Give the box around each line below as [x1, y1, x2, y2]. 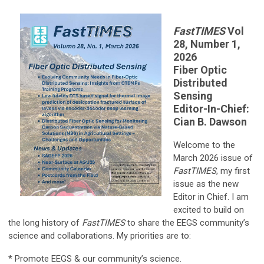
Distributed [173, 76, 227, 89]
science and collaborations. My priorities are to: [8, 230, 193, 241]
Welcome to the [173, 139, 235, 150]
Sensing [173, 89, 213, 102]
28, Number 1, [173, 37, 240, 50]
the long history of [8, 217, 82, 228]
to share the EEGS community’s [125, 217, 249, 228]
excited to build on [173, 204, 244, 215]
